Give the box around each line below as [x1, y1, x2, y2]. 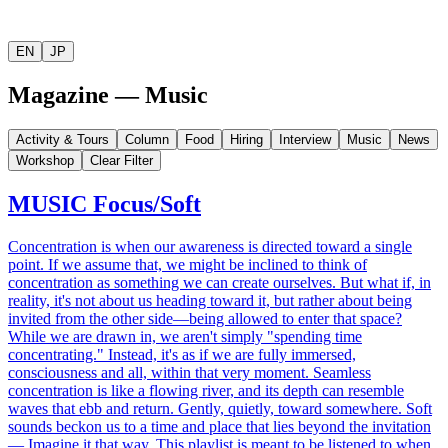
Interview [279, 132, 331, 148]
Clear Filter [90, 153, 153, 169]
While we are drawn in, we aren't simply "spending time [8, 328, 362, 346]
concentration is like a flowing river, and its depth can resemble [8, 382, 404, 400]
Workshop [16, 153, 74, 169]
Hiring [230, 132, 263, 148]
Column [125, 132, 169, 148]
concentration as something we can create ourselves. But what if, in [8, 274, 431, 292]
